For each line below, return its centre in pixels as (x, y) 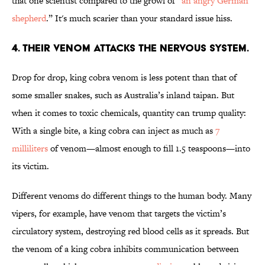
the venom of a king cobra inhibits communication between (125, 249)
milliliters (30, 148)
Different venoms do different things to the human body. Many (132, 196)
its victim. (30, 166)
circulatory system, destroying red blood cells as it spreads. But (130, 231)
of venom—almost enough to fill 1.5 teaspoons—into (149, 148)
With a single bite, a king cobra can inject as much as (114, 131)
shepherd (29, 18)
